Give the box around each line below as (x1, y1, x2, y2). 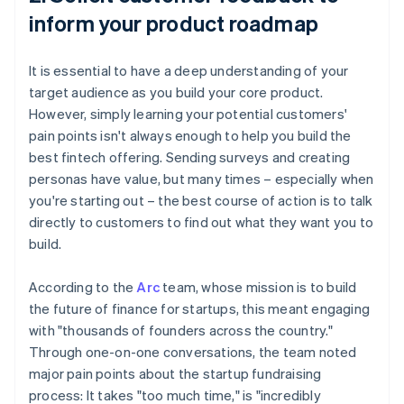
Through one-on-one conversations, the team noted (29, 342, 357, 361)
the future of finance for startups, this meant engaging (29, 298, 371, 317)
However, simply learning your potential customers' (29, 104, 348, 123)
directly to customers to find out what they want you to (29, 212, 374, 231)
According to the (29, 277, 137, 296)
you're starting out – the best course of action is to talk (29, 190, 373, 209)
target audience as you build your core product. (29, 82, 324, 101)
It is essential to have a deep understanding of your (29, 60, 349, 79)
